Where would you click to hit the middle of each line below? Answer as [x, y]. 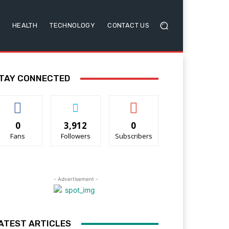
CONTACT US [129, 26]
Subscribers [133, 136]
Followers [75, 136]
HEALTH [25, 26]
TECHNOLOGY [73, 26]
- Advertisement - [76, 179]
